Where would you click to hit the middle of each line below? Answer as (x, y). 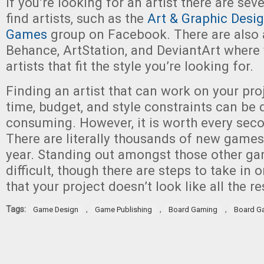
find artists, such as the (77, 18)
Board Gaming (193, 209)
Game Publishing (123, 209)
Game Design (56, 209)
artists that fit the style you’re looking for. (130, 66)
